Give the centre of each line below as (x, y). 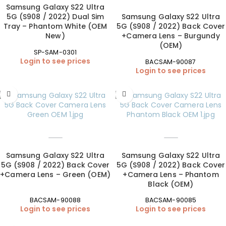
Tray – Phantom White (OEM (55, 26)
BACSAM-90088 (55, 200)
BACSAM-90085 (171, 200)
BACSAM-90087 (171, 62)
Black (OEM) (171, 184)
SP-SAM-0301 (55, 52)
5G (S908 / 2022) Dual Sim (55, 17)
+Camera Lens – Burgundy (171, 36)
